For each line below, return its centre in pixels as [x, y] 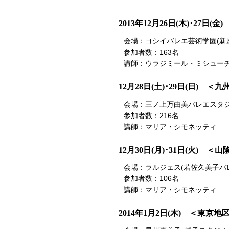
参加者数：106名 [151, 179]
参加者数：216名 [151, 115]
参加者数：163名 [151, 52]
